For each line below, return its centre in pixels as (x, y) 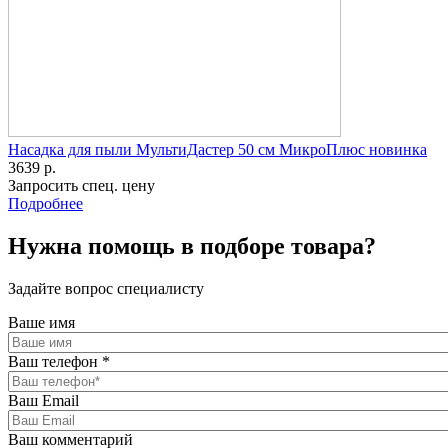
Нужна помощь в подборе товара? (192, 246)
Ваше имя (41, 323)
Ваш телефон (55, 362)
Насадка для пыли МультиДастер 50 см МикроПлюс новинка (217, 150)
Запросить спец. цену (81, 186)
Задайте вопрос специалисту (106, 289)
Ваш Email (43, 401)
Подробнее (45, 204)
